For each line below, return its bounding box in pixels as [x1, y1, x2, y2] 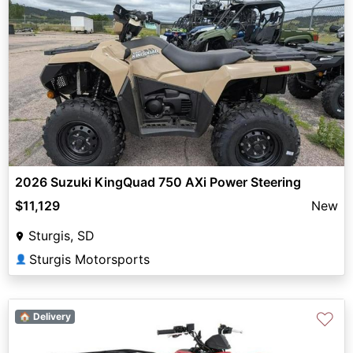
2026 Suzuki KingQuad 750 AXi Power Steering [15, 174, 301, 191]
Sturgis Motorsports [29, 251, 150, 268]
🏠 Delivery [18, 310, 71, 323]
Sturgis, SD [28, 228, 95, 244]
